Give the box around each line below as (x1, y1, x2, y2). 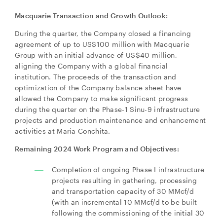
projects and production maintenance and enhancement (15, 116, 206, 124)
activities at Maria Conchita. (15, 127, 110, 135)
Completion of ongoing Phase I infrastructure (52, 165, 205, 174)
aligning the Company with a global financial (15, 62, 168, 70)
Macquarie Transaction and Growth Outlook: (15, 11, 168, 20)
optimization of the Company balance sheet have (15, 83, 182, 92)
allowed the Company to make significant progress (15, 94, 188, 103)
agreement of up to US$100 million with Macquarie (15, 40, 190, 48)
